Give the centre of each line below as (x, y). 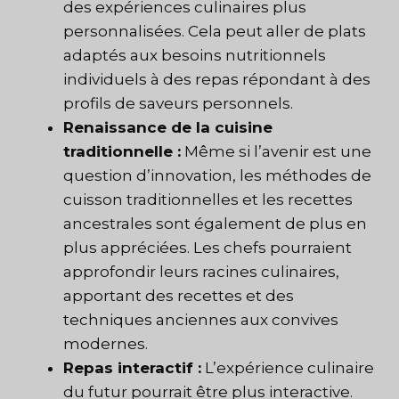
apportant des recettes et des (179, 296)
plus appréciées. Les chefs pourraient (208, 248)
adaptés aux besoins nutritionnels (195, 56)
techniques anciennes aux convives (201, 320)
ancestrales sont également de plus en (215, 224)
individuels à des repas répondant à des (217, 80)
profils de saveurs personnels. (178, 104)
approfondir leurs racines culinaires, (201, 272)
